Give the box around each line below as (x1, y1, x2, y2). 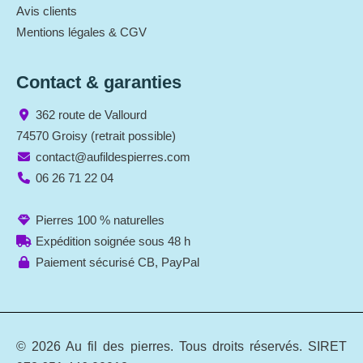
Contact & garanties (16, 71, 181, 92)
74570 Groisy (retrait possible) (16, 128, 176, 143)
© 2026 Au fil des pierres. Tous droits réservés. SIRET (16, 340, 347, 354)
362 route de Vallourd (36, 107, 147, 122)
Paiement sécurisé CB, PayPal (36, 254, 199, 269)
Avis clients (16, 3, 77, 18)
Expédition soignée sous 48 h (36, 233, 190, 248)
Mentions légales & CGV (16, 24, 147, 39)
